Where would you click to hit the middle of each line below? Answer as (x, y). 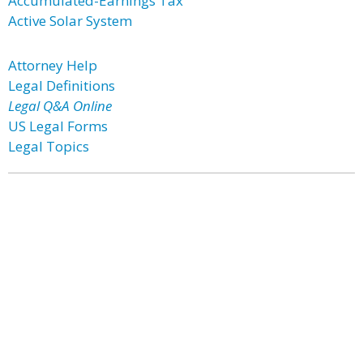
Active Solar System (70, 21)
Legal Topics (49, 146)
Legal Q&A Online (60, 106)
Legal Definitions (62, 85)
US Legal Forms (58, 126)
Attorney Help (53, 65)
